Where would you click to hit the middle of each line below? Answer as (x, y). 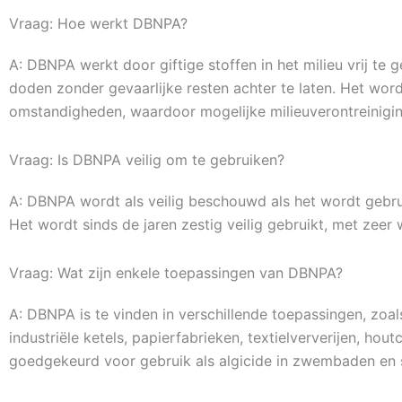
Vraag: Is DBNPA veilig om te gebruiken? (147, 160)
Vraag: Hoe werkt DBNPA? (98, 24)
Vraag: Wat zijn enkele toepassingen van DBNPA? (176, 273)
